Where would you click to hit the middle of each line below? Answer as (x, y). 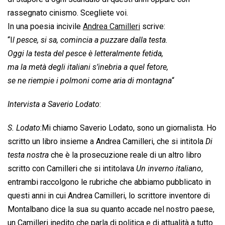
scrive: (153, 27)
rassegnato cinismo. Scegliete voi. (68, 13)
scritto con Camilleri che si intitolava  (72, 169)
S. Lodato (24, 128)
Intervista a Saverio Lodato (53, 104)
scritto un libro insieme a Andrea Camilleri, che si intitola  (106, 142)
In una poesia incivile (45, 27)
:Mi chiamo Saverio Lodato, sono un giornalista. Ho (128, 128)
